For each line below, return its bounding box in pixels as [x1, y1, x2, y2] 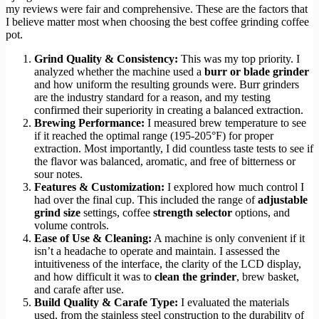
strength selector [153, 206, 232, 219]
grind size [34, 206, 80, 219]
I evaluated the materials [178, 296, 289, 308]
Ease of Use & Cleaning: [34, 231, 152, 244]
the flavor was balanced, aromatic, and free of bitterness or [34, 155, 296, 167]
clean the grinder [155, 270, 236, 283]
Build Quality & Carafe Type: [34, 296, 178, 308]
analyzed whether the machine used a [34, 65, 204, 78]
